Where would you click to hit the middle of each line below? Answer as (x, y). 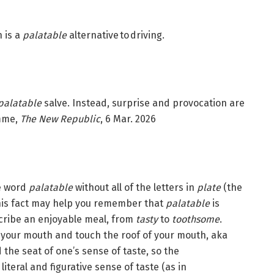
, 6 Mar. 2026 (128, 119)
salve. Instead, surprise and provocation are (143, 103)
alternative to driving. (116, 35)
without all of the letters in (135, 187)
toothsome (196, 219)
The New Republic (60, 119)
